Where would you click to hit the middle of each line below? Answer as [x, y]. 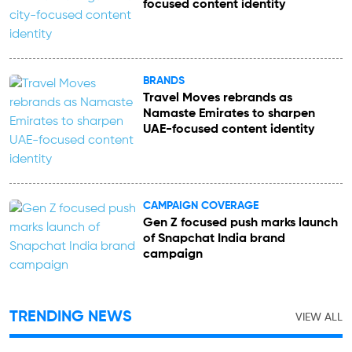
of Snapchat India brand [214, 238]
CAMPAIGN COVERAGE [200, 205]
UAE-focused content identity [228, 129]
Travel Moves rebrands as [217, 98]
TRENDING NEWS [71, 317]
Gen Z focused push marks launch [240, 223]
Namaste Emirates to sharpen [229, 114]
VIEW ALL [319, 317]
